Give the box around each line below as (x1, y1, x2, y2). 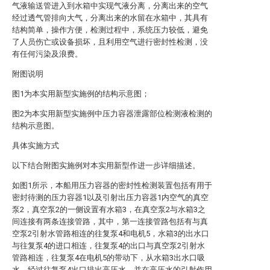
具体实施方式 (12, 141, 59, 150)
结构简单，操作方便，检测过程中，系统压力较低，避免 (12, 25, 208, 34)
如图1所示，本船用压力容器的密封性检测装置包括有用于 (12, 181, 212, 190)
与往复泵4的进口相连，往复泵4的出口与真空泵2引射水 (12, 241, 205, 250)
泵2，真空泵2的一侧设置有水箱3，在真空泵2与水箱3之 (12, 205, 206, 214)
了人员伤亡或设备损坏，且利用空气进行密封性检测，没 (12, 37, 208, 46)
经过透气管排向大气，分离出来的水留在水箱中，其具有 (12, 13, 208, 22)
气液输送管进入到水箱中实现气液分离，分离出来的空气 (12, 1, 208, 10)
